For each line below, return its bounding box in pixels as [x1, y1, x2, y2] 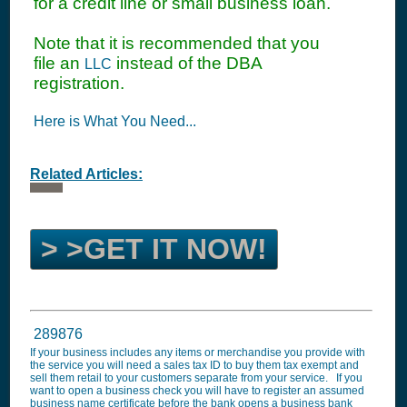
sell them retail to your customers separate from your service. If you [30, 372, 362, 384]
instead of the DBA [112, 54, 262, 73]
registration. [34, 74, 124, 93]
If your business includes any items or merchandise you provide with [30, 346, 365, 359]
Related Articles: [30, 166, 143, 182]
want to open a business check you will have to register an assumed [30, 384, 364, 397]
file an [34, 54, 84, 73]
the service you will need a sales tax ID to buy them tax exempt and [30, 359, 359, 372]
